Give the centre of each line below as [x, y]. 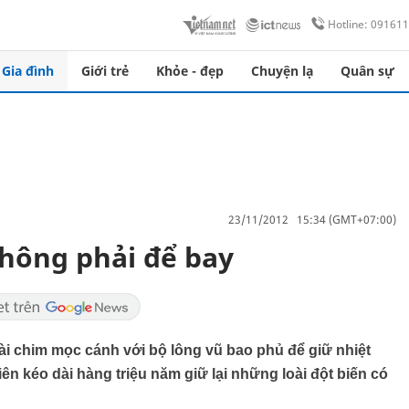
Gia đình [28, 71]
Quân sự [367, 71]
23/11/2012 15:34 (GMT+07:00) [312, 219]
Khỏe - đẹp [190, 71]
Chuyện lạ [282, 71]
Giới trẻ [105, 71]
